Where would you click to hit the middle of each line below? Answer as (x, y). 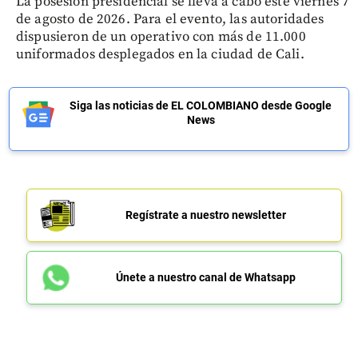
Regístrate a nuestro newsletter (205, 215)
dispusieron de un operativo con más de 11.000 (161, 36)
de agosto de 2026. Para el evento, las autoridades (170, 19)
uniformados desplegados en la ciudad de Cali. (160, 54)
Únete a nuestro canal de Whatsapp (205, 277)
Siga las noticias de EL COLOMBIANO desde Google (201, 105)
